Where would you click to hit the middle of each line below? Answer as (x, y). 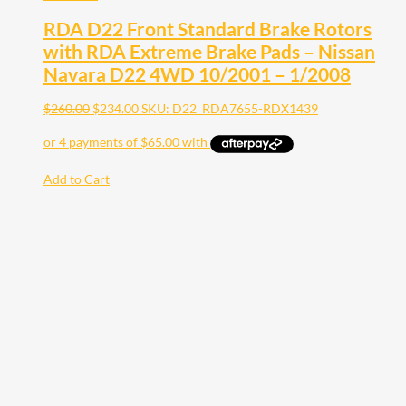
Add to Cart (77, 179)
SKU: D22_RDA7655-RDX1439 (230, 109)
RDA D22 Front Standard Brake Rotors (208, 28)
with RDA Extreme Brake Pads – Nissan (209, 51)
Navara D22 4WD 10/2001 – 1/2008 (197, 73)
